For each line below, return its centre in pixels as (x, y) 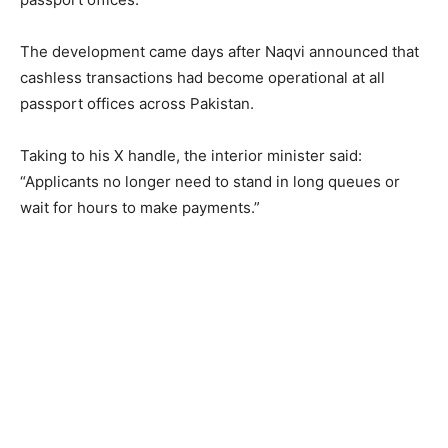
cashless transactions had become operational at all (202, 77)
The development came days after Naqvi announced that (219, 51)
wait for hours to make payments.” (140, 207)
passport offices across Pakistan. (137, 103)
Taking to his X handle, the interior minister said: (191, 155)
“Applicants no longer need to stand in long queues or (210, 181)
